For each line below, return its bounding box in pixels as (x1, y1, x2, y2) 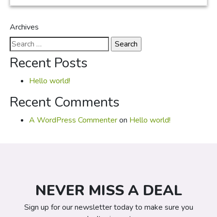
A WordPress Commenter (29, 115, 117, 125)
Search (9, 37, 32, 47)
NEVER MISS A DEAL (35, 181, 182, 201)
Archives (10, 22, 39, 32)
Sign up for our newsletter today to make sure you (24, 202, 193, 213)
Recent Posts (10, 54, 88, 72)
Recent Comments (10, 93, 120, 111)
